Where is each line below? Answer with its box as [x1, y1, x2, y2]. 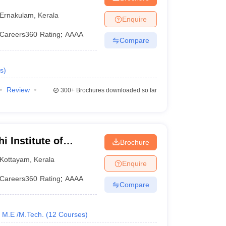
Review [6, 86, 30, 94]
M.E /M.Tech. [2, 210, 44, 218]
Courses [58, 210, 85, 218]
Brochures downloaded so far [74, 87, 157, 94]
